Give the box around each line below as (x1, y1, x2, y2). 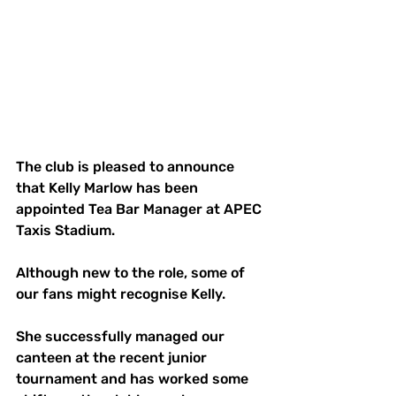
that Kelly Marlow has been (16, 179, 202, 197)
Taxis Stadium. (16, 222, 115, 240)
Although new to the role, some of (16, 264, 248, 282)
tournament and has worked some (16, 370, 252, 388)
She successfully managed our (16, 328, 228, 346)
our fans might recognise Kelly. (16, 286, 225, 303)
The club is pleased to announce (16, 158, 238, 176)
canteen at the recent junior (16, 349, 210, 367)
